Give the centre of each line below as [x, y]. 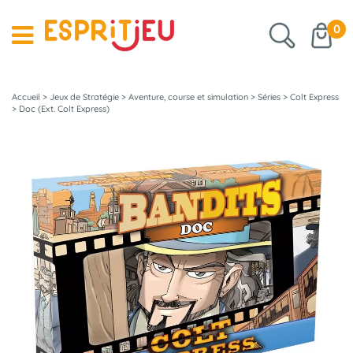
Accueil [26, 97]
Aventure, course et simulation [188, 97]
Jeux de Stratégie [84, 97]
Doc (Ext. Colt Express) [64, 109]
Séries [269, 97]
